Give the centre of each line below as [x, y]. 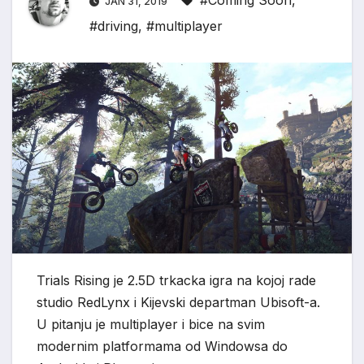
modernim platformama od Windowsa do [162, 347]
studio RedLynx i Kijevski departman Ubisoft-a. [178, 303]
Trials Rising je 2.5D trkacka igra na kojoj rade [176, 281]
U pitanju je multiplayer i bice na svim [151, 325]
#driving [114, 26]
